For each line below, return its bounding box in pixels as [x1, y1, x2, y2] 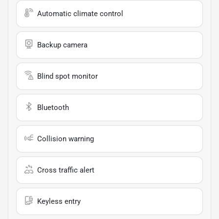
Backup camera [37, 40, 88, 49]
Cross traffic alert [37, 165, 94, 175]
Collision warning [37, 134, 94, 143]
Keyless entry [37, 197, 81, 206]
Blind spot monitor [37, 71, 98, 81]
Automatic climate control [37, 9, 123, 18]
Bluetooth [37, 103, 69, 112]
